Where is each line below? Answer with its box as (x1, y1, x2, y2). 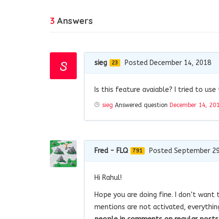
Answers (55, 15, 93, 26)
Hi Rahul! (94, 173, 122, 182)
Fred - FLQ (94, 146, 128, 155)
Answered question (113, 101, 170, 109)
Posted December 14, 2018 (125, 58, 211, 67)
